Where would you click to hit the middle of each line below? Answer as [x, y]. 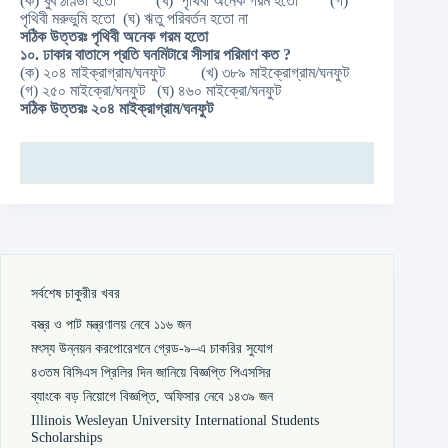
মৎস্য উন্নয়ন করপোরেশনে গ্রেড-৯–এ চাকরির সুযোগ [152, 348]
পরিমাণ [242, 54]
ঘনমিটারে [167, 54]
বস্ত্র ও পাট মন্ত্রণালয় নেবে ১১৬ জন [111, 324]
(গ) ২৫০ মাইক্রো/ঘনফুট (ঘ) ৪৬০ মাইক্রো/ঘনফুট [150, 90]
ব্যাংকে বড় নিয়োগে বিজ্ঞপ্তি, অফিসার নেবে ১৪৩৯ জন [152, 396]
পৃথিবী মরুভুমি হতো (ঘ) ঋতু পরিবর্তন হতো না [134, 18]
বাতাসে [94, 54]
